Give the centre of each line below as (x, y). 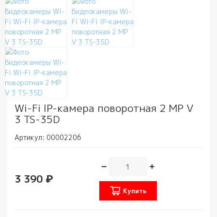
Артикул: (31, 137)
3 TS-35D (37, 119)
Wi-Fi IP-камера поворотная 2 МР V (104, 108)
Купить (134, 191)
